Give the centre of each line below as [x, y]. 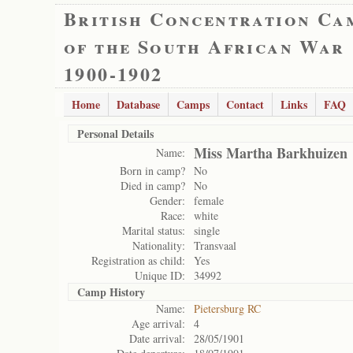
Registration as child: [138, 260]
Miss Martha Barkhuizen [271, 153]
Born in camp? [152, 171]
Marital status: [154, 230]
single [207, 230]
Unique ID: [160, 275]
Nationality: [159, 245]
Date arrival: [157, 338]
